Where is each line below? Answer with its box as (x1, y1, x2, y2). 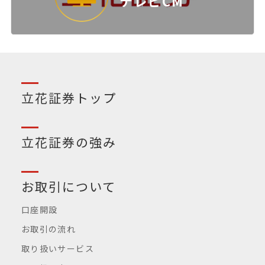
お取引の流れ (21, 222, 76, 235)
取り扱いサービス (21, 242, 95, 254)
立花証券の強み (21, 132, 117, 151)
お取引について (21, 177, 117, 195)
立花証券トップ (21, 88, 117, 106)
